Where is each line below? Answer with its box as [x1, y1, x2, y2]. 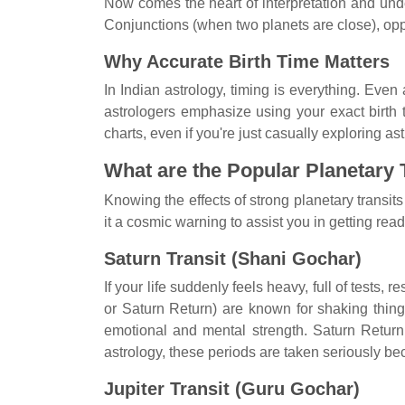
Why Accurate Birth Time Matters [104, 51, 390, 71]
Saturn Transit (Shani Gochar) [104, 248, 362, 268]
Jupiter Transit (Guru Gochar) [104, 378, 360, 399]
